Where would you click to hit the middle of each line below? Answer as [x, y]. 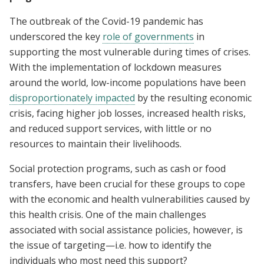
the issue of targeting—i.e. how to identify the [110, 245]
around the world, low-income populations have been [128, 83]
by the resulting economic [193, 98]
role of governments [148, 37]
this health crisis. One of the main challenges [108, 215]
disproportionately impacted [72, 98]
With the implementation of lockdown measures [115, 67]
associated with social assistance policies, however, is [126, 230]
